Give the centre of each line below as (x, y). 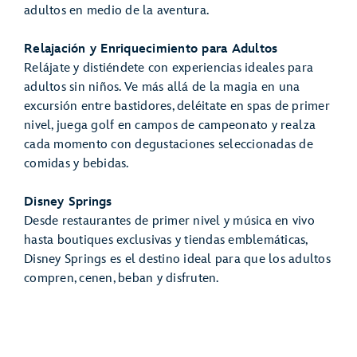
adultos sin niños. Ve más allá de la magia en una (162, 88)
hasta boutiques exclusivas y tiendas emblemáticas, (166, 241)
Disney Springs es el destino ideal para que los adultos (177, 260)
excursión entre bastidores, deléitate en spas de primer (177, 107)
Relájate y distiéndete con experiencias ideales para (169, 69)
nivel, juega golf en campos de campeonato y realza (170, 126)
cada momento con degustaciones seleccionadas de (169, 145)
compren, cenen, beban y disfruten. (125, 279)
